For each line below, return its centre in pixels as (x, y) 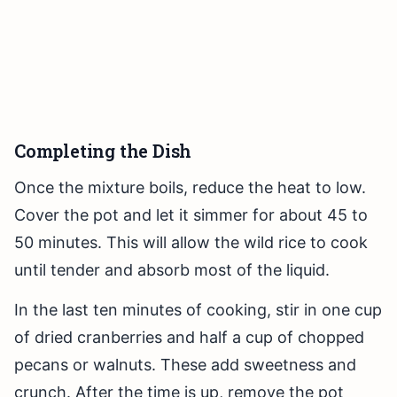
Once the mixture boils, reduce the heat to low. (190, 188)
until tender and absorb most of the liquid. (172, 270)
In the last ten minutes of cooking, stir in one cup (198, 310)
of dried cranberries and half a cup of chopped (189, 338)
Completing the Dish (103, 151)
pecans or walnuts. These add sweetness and (185, 365)
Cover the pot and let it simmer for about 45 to (191, 215)
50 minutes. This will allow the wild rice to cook (191, 243)
